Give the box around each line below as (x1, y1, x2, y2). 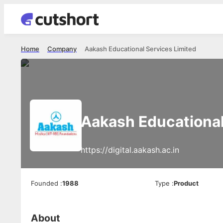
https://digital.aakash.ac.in (81, 145, 179, 155)
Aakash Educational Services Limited (85, 45, 196, 53)
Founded (31, 179, 58, 187)
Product (174, 179, 199, 187)
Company (47, 45, 77, 53)
